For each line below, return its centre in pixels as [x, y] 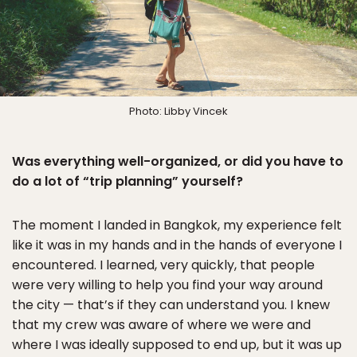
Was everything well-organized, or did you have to [178, 161]
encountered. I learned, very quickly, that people [163, 265]
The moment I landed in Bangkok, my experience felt [177, 225]
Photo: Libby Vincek [178, 111]
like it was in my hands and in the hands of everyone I [177, 245]
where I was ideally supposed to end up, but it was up [177, 344]
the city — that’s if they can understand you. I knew [171, 304]
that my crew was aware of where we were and [161, 324]
